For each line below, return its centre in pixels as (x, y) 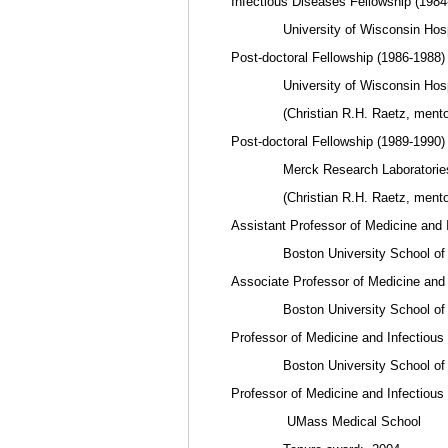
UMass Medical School (348, 421)
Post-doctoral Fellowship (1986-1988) (338, 57)
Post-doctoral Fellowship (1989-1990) (338, 141)
